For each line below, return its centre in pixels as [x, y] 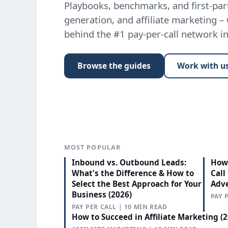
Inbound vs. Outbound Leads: [129, 162]
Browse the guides [114, 65]
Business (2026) [102, 194]
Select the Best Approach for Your [136, 183]
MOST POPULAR [92, 147]
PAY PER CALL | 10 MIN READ [119, 207]
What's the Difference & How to [133, 173]
